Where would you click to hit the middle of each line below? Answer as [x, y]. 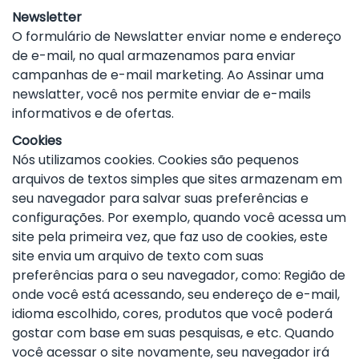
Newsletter [47, 17]
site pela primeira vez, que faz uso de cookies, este [170, 236]
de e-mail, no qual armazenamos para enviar [154, 55]
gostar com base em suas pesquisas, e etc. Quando [173, 333]
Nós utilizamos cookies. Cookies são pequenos [155, 159]
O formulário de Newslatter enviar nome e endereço [177, 36]
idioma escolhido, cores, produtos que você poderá [172, 313]
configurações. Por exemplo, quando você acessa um [179, 217]
